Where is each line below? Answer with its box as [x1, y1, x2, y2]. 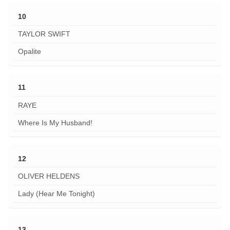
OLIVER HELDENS [17, 172, 80, 181]
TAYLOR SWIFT [17, 30, 70, 39]
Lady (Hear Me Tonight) [17, 189, 95, 198]
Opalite [17, 47, 41, 56]
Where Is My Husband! [17, 118, 92, 127]
